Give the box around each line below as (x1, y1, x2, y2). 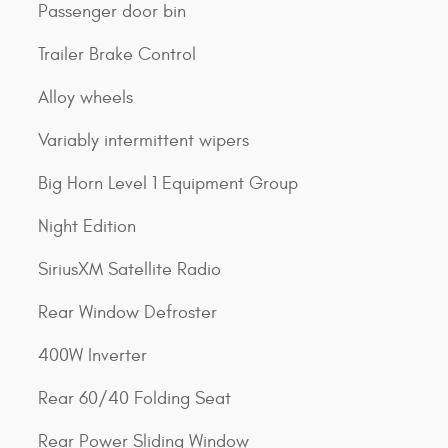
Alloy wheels (38, 87, 133, 108)
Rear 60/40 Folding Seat (38, 388, 231, 409)
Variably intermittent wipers (38, 130, 249, 151)
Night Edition (38, 216, 136, 237)
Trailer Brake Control (38, 44, 196, 65)
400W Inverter (38, 345, 147, 366)
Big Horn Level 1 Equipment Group (38, 173, 298, 194)
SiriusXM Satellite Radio (38, 259, 221, 280)
